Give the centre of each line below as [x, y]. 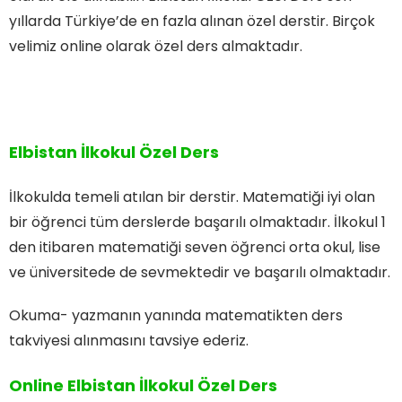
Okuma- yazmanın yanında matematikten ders [176, 315]
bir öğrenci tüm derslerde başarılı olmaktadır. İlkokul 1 [197, 222]
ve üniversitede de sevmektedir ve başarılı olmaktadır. [200, 272]
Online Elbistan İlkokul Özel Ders [143, 385]
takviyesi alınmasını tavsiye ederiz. [129, 340]
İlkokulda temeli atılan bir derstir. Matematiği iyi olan [192, 197]
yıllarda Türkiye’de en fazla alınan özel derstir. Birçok [192, 21]
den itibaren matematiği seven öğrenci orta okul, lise [195, 247]
